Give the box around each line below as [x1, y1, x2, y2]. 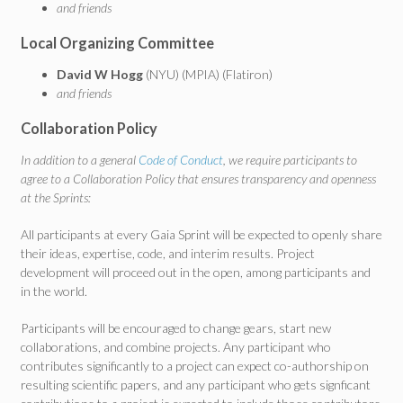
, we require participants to [223, 152, 357, 167]
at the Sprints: [21, 190, 91, 205]
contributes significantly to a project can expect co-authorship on [21, 358, 369, 373]
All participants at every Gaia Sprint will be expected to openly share [21, 227, 382, 242]
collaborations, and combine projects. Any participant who [21, 339, 331, 354]
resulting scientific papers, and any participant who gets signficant [21, 377, 371, 392]
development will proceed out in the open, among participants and [21, 264, 371, 280]
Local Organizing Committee [21, 34, 214, 51]
